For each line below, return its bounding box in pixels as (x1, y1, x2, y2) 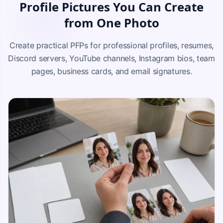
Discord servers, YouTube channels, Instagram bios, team (8, 53, 215, 63)
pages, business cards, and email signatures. (31, 66, 192, 76)
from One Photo (64, 14, 159, 31)
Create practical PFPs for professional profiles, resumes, (9, 40, 214, 50)
